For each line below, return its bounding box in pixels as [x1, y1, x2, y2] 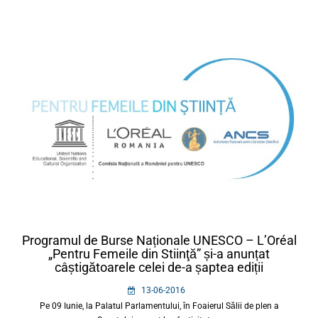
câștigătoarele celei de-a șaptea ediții [55, 260, 263, 275]
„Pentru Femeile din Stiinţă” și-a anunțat [48, 246, 270, 262]
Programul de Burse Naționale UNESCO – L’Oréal [21, 233, 297, 248]
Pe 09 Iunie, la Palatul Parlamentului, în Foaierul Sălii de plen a [39, 301, 279, 312]
